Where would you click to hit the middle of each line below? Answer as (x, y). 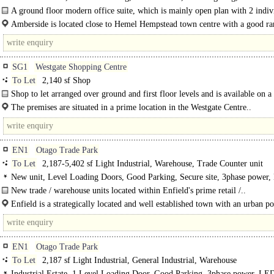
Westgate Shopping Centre (81, 67)
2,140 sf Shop (65, 80)
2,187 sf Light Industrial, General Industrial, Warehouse (138, 260)
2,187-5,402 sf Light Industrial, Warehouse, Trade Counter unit (151, 164)
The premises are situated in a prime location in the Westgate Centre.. (131, 107)
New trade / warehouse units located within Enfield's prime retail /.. (128, 191)
